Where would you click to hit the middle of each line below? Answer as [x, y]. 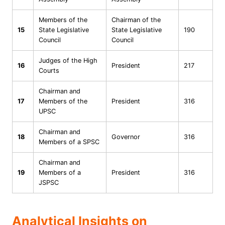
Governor [126, 137]
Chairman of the [136, 20]
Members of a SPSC [69, 142]
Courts [49, 70]
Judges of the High [68, 60]
